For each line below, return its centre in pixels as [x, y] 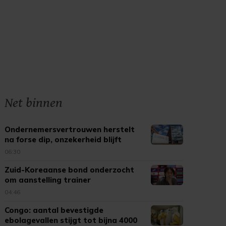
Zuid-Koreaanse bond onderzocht [70, 170]
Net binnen [34, 103]
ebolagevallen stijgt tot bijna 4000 [71, 220]
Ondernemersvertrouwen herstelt [70, 129]
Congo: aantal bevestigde [54, 210]
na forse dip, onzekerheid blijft [63, 139]
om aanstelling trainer [48, 180]
